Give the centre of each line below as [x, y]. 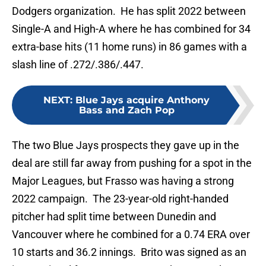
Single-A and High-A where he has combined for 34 [131, 29]
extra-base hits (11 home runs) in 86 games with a [129, 47]
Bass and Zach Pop [126, 110]
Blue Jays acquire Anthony [142, 100]
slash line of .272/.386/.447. [78, 65]
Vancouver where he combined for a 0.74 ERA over [131, 235]
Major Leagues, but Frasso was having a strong [123, 181]
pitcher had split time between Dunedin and [114, 217]
